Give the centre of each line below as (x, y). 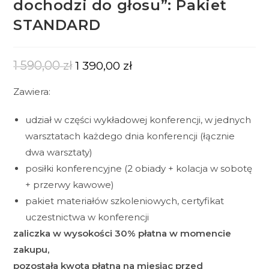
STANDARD (57, 25)
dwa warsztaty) (59, 152)
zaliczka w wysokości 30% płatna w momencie (122, 233)
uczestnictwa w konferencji (87, 217)
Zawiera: (32, 92)
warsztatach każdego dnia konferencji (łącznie (130, 136)
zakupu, (32, 249)
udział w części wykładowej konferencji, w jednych (138, 120)
